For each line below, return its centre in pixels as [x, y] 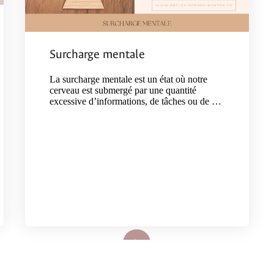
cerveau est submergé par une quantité [123, 90]
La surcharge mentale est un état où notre [128, 79]
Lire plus [102, 234]
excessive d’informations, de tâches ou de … [135, 101]
